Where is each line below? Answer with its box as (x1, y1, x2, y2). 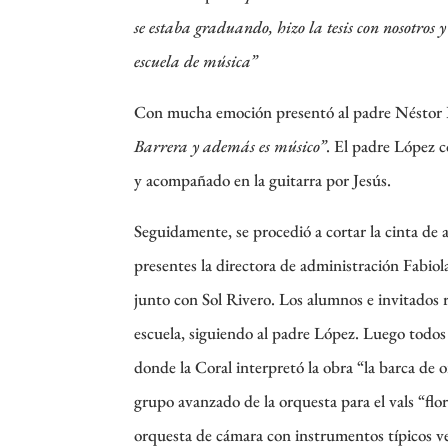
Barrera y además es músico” (134, 134, 327, 157)
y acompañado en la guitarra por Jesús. (134, 168, 392, 191)
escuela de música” (134, 49, 258, 72)
